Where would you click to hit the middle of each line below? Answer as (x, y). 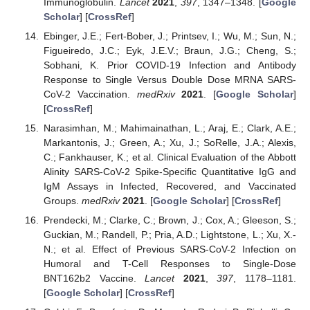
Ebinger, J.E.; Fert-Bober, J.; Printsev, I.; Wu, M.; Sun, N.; (170, 36)
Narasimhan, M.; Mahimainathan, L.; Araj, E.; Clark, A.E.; (170, 128)
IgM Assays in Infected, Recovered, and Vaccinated (170, 186)
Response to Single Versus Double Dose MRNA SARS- (170, 79)
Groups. (62, 200)
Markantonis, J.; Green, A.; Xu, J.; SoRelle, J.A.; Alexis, (170, 142)
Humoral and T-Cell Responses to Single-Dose (170, 264)
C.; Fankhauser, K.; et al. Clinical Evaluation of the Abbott (170, 157)
